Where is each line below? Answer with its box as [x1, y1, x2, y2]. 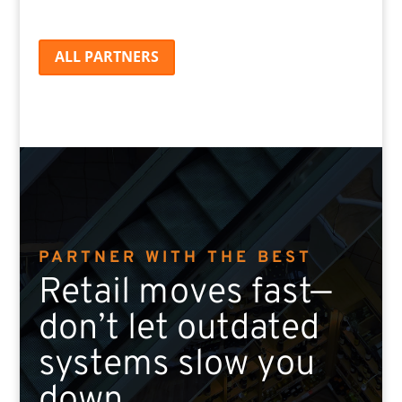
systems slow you [38, 343, 315, 389]
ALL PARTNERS [54, 47, 159, 67]
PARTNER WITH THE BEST [38, 248, 312, 269]
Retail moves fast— [38, 271, 332, 317]
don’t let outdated [38, 307, 319, 353]
